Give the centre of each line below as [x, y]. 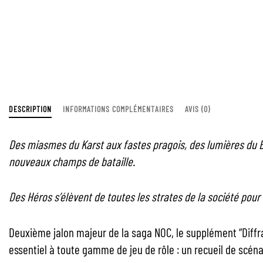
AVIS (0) [198, 109]
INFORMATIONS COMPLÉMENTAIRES [118, 109]
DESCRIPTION [30, 109]
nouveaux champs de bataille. [72, 161]
